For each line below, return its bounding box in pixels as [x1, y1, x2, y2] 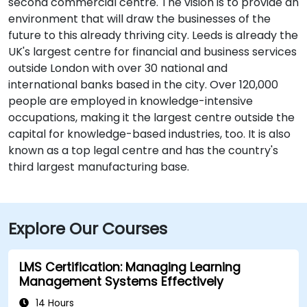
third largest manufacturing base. [8, 159, 189, 175]
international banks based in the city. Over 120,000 [8, 77, 278, 93]
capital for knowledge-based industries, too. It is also [8, 126, 291, 142]
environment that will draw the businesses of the [8, 11, 271, 27]
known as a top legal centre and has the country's [8, 143, 278, 158]
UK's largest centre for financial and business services [8, 44, 297, 60]
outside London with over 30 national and [8, 60, 228, 76]
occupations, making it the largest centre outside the [8, 110, 295, 125]
